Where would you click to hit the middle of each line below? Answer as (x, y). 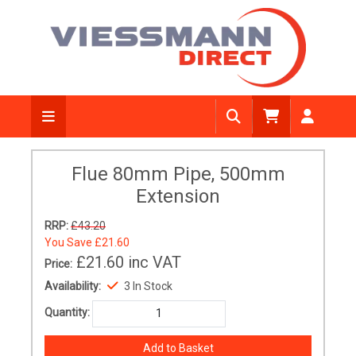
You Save (70, 242)
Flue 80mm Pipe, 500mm (178, 174)
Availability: (73, 286)
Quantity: (67, 313)
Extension (178, 196)
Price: (58, 264)
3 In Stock (153, 286)
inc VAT (155, 262)
